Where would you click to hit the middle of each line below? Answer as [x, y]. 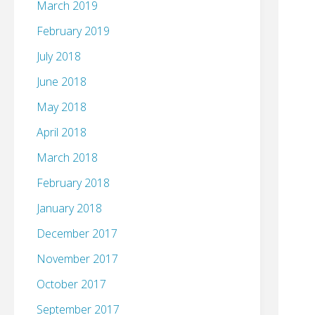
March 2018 [67, 158]
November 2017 [77, 259]
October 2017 [71, 284]
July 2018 [59, 57]
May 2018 [62, 107]
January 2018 [69, 208]
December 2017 [77, 234]
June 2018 [62, 82]
